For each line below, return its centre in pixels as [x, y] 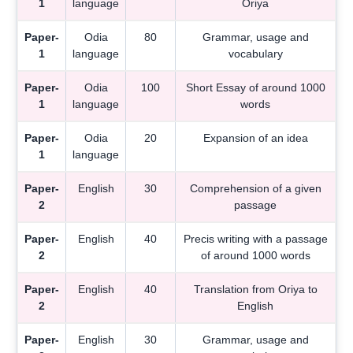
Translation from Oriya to [255, 289]
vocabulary [255, 53]
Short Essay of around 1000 [255, 87]
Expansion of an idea [255, 137]
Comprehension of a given [255, 188]
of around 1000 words [255, 255]
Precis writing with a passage [255, 238]
